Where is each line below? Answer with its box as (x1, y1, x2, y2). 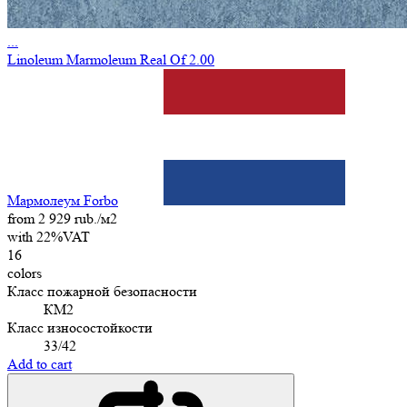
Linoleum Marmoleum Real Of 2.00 (7, 50, 214, 68)
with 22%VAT (7, 227, 90, 245)
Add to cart (7, 354, 72, 372)
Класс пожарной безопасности (7, 282, 197, 300)
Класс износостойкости (7, 318, 153, 336)
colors (7, 263, 42, 282)
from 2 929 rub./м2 (7, 209, 117, 227)
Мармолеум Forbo (7, 191, 118, 209)
